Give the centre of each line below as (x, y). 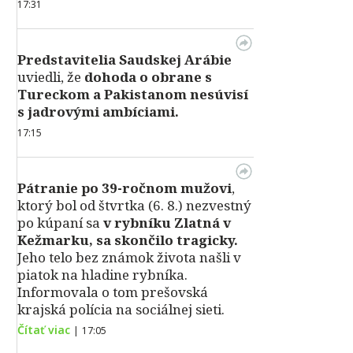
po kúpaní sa (60, 223)
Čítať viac (44, 330)
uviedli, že (51, 77)
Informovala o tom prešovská (113, 292)
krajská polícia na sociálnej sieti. (121, 309)
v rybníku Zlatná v (167, 223)
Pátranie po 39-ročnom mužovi (124, 188)
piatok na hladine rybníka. (102, 275)
